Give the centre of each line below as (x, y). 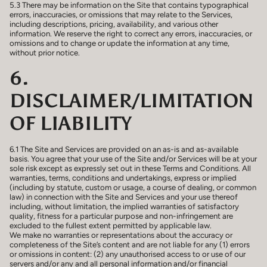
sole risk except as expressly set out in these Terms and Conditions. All (130, 168)
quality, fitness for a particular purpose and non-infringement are (121, 215)
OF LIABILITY (71, 123)
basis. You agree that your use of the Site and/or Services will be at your (133, 158)
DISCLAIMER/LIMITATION (131, 100)
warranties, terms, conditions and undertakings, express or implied (123, 177)
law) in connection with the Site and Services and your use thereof (124, 196)
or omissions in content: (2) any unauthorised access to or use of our (128, 254)
